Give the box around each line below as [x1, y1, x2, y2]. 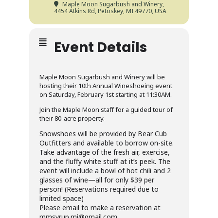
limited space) [39, 194, 84, 203]
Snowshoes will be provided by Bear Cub [39, 129, 167, 139]
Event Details [54, 38, 147, 57]
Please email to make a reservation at [39, 203, 161, 213]
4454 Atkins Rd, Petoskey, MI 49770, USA [54, 7, 166, 16]
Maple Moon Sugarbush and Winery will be [39, 73, 165, 82]
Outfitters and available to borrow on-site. [39, 138, 174, 148]
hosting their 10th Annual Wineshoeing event [39, 81, 172, 91]
